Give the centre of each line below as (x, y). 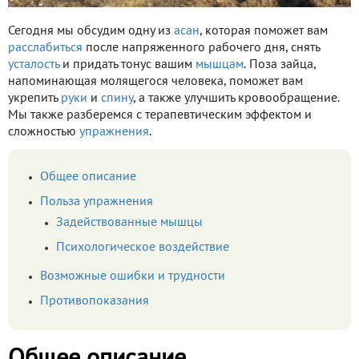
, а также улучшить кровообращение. (236, 99)
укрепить (34, 99)
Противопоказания (95, 302)
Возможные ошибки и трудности (133, 277)
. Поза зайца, (280, 65)
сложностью (44, 133)
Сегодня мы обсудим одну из (91, 32)
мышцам (220, 65)
